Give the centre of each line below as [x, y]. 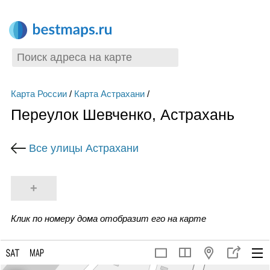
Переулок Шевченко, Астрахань [122, 115]
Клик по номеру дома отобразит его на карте [108, 218]
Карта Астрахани [109, 94]
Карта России [39, 94]
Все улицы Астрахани [83, 148]
